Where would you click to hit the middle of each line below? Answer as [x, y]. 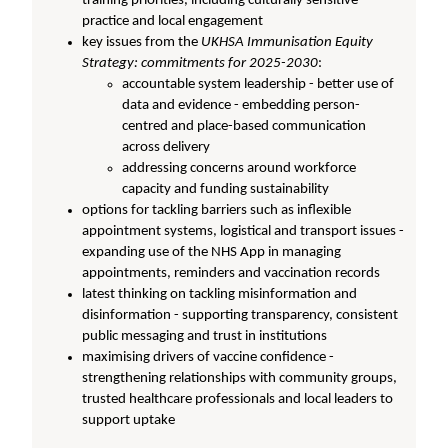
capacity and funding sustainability [226, 189]
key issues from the [142, 42]
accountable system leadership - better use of [258, 84]
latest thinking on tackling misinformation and [220, 294]
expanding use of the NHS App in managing [212, 252]
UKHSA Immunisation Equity [287, 42]
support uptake [129, 420]
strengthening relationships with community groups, [240, 378]
